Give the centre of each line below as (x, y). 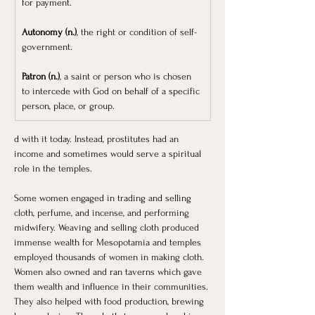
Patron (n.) (41, 77)
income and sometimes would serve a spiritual (109, 154)
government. (47, 47)
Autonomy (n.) (49, 32)
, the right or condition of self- (137, 32)
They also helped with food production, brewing (110, 302)
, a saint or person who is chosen (127, 77)
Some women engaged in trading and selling (104, 198)
